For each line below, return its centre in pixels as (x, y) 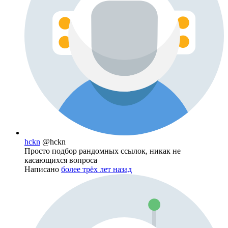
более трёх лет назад (96, 169)
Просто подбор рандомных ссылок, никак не (103, 151)
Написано (43, 169)
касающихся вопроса (61, 160)
